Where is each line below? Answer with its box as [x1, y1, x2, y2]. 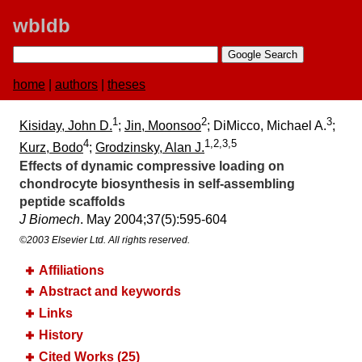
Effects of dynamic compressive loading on [19, 158, 284, 173]
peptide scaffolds [19, 194, 125, 208]
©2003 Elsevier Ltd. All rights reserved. [19, 234, 190, 246]
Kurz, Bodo [19, 141, 83, 155]
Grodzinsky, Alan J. [95, 141, 204, 155]
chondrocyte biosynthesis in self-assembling [19, 176, 295, 191]
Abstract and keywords [39, 284, 181, 299]
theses [107, 78, 145, 91]
